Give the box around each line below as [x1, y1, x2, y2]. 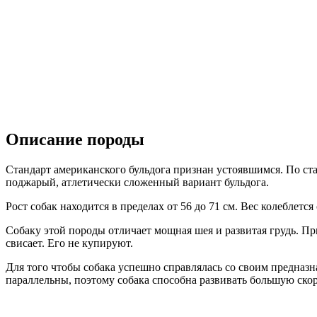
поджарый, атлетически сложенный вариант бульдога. [6, 176, 269, 189]
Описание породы [6, 130, 144, 149]
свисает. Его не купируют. [6, 237, 133, 250]
